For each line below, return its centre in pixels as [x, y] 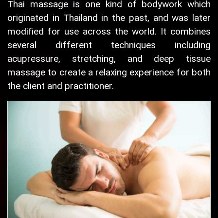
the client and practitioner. [61, 86]
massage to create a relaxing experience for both [109, 72]
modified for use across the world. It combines [109, 31]
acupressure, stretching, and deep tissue [109, 59]
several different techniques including [109, 45]
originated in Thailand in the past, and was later [109, 18]
